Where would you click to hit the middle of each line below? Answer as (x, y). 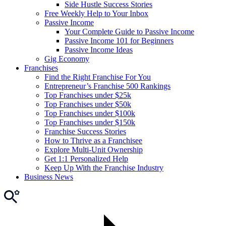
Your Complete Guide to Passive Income (129, 31)
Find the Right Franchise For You (98, 77)
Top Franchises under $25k (88, 95)
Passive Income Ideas (99, 49)
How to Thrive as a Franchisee (93, 140)
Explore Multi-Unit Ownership (94, 149)
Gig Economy (67, 59)
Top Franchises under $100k (90, 113)
